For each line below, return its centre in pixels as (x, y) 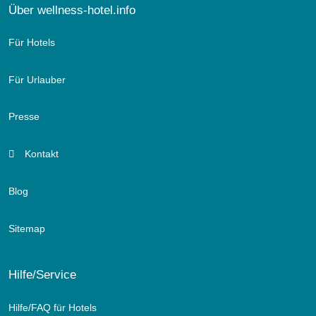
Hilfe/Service (42, 275)
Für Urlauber (37, 79)
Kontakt (40, 154)
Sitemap (27, 228)
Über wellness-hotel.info (72, 10)
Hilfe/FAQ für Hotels (53, 307)
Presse (24, 117)
